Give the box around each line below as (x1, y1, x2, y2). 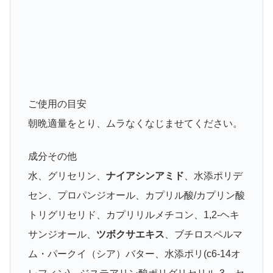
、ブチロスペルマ (164, 229, 243, 239)
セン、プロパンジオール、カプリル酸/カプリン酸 (27, 190, 245, 200)
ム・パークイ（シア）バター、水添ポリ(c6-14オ (27, 248, 241, 259)
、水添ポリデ (183, 170, 243, 181)
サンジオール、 (27, 229, 96, 239)
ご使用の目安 (27, 98, 87, 109)
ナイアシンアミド (105, 170, 184, 181)
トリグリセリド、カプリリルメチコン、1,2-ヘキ (27, 209, 239, 220)
